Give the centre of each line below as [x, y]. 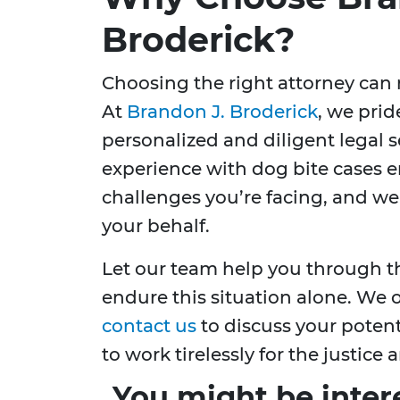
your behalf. [156, 226]
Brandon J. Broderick [222, 112]
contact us [149, 326]
